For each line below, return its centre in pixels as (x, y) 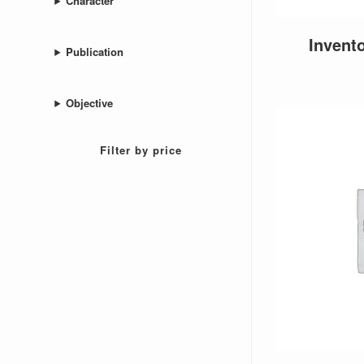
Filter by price (141, 150)
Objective (89, 103)
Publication (94, 52)
